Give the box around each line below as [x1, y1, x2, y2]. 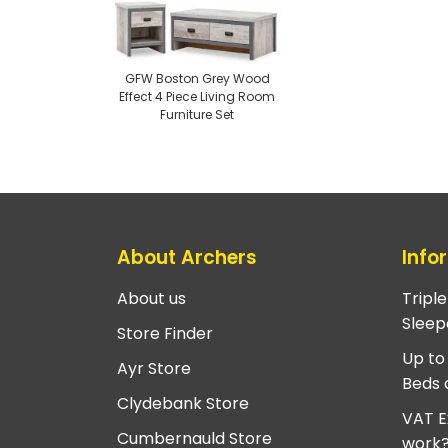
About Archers [117, 243, 257, 271]
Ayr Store [117, 357, 191, 381]
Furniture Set [160, 106, 234, 124]
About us [117, 287, 186, 311]
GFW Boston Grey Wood [124, 70, 270, 88]
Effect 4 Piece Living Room [119, 88, 275, 106]
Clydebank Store [117, 392, 249, 416]
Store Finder [117, 322, 213, 346]
